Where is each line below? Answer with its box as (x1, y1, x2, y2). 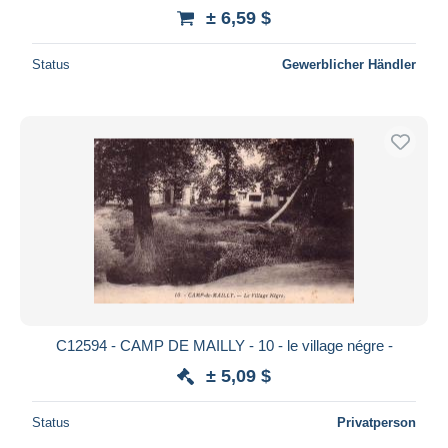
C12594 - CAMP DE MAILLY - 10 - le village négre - (55, 336, 393, 354)
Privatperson (337, 414, 416, 430)
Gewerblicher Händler (282, 56, 416, 72)
